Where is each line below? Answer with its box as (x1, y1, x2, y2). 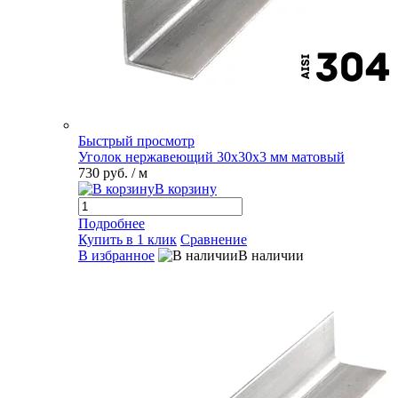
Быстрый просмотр (78, 133, 195, 148)
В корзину (155, 181, 217, 196)
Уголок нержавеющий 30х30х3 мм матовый (78, 149, 345, 164)
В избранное (78, 248, 155, 263)
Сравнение (180, 232, 247, 247)
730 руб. (78, 165, 131, 180)
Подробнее (78, 216, 145, 231)
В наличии (238, 248, 304, 263)
